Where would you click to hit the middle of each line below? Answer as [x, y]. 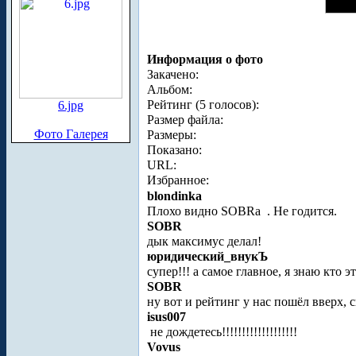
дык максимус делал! [204, 242]
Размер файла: [185, 120]
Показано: [174, 150]
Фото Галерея [71, 134]
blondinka [174, 196]
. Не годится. [300, 211]
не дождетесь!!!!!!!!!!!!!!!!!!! [222, 332]
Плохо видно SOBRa [205, 211]
